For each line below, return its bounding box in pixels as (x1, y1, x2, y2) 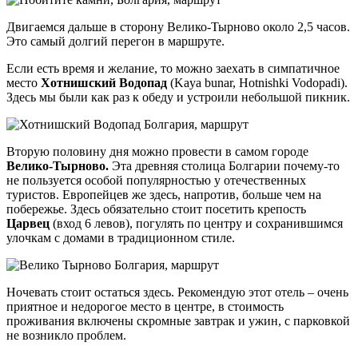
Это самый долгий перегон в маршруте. (6, 34, 225, 49)
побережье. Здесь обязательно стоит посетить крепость (6, 202, 306, 217)
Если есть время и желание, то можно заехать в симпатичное (6, 62, 340, 76)
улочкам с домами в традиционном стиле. (6, 231, 235, 245)
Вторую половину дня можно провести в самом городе (6, 145, 308, 159)
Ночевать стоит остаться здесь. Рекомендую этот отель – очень (6, 285, 348, 300)
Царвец (6, 217, 50, 231)
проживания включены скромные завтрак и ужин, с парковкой (6, 314, 350, 328)
